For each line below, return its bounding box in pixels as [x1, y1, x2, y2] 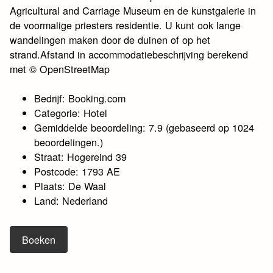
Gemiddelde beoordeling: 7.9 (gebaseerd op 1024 [34, 120, 255, 135]
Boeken [22, 232, 56, 247]
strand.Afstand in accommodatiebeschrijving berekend [10, 46, 249, 62]
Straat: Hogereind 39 [34, 149, 127, 165]
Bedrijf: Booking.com [34, 91, 126, 106]
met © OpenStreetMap [10, 61, 110, 76]
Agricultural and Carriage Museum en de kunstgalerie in [10, 2, 257, 18]
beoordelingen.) [34, 135, 104, 150]
